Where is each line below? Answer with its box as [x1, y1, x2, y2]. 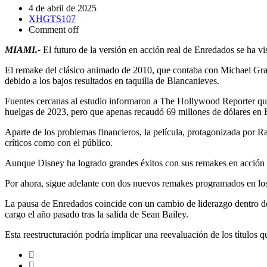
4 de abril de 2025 [29, 3, 97, 13]
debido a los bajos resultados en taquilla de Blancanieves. [5, 76, 219, 86]
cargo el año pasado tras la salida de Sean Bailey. [5, 209, 188, 219]
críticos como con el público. [5, 138, 113, 148]
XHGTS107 [29, 14, 76, 24]
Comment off [29, 24, 79, 35]
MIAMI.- [5, 45, 43, 55]
